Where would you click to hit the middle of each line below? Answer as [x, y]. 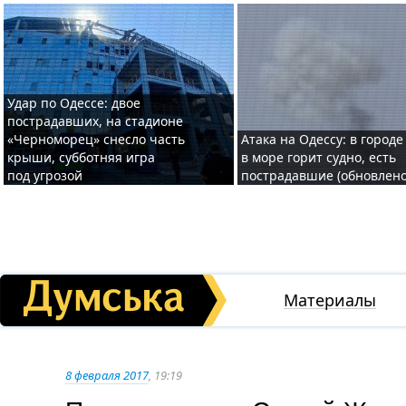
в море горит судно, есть [319, 157]
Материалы [330, 300]
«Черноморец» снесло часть [96, 139]
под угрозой [45, 175]
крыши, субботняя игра [81, 157]
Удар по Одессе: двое [74, 103]
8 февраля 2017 [107, 375]
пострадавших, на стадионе [95, 121]
